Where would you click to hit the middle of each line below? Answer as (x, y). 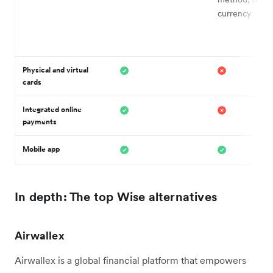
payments (40, 121)
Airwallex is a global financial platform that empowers (130, 260)
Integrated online (52, 109)
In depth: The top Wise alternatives (116, 197)
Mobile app (41, 149)
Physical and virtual (55, 69)
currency (234, 13)
